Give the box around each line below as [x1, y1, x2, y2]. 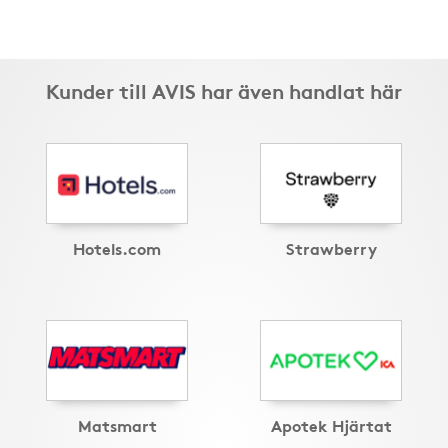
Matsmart [77, 413, 157, 437]
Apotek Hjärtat [270, 413, 392, 437]
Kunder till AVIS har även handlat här [46, 76, 402, 104]
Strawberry [285, 236, 377, 260]
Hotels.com [73, 236, 161, 260]
